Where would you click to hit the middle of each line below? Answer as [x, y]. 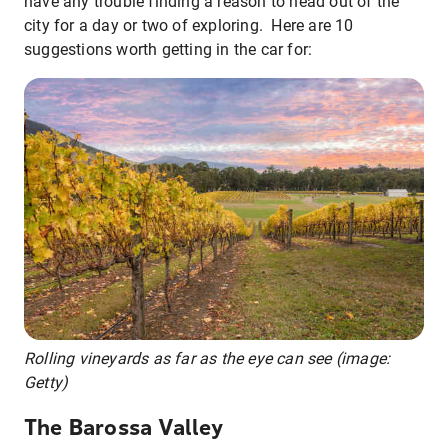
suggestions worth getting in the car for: [168, 49]
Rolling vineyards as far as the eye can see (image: [207, 359]
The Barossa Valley [124, 427]
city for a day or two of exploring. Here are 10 [189, 25]
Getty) [46, 383]
